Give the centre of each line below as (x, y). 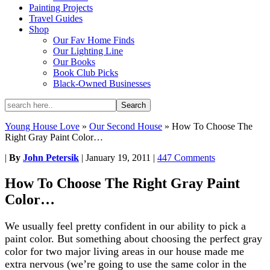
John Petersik (51, 158)
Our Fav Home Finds (94, 40)
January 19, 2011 (118, 158)
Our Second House (126, 126)
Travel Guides (56, 18)
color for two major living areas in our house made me (124, 251)
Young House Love (42, 126)
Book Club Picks (86, 73)
